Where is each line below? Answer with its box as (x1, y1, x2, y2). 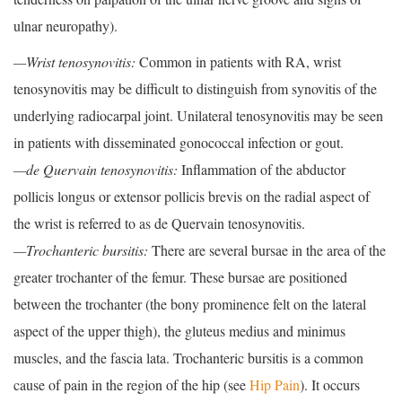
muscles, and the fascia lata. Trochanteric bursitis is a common (13, 348, 363, 368)
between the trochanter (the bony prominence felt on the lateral (13, 294, 366, 314)
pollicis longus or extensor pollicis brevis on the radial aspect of (13, 187, 370, 206)
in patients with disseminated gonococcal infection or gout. (13, 133, 344, 153)
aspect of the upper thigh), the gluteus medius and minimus (13, 321, 345, 341)
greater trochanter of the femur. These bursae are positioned (13, 267, 347, 287)
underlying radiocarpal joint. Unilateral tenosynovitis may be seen (13, 106, 383, 126)
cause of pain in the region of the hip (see (13, 375, 249, 395)
